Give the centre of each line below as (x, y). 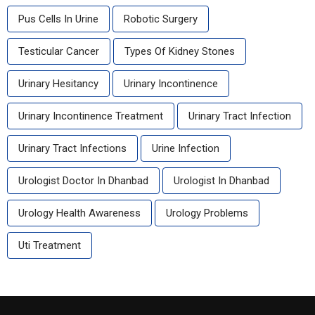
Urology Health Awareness (79, 213)
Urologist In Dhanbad (221, 181)
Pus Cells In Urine (58, 19)
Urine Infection (186, 149)
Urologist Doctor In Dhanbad (83, 181)
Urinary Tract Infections (72, 149)
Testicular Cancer (59, 52)
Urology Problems (207, 213)
